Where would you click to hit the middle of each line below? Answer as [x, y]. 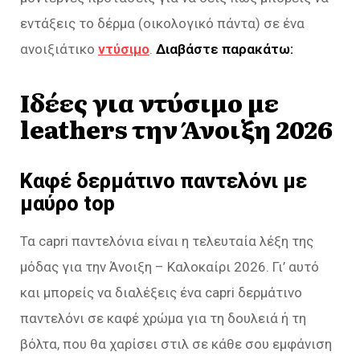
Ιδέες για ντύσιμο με [149, 102]
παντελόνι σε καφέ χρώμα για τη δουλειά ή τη [163, 318]
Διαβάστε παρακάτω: [225, 49]
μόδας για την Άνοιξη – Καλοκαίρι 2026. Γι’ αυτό [170, 266]
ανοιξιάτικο [59, 49]
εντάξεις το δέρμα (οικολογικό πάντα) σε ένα [162, 23]
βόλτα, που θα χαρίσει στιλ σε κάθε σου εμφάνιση [176, 344]
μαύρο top [67, 203]
